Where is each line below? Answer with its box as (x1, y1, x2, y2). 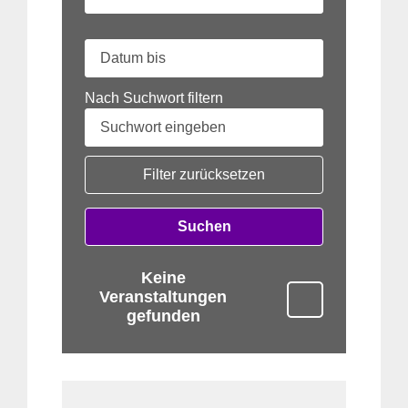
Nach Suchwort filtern (85, 89, 223, 106)
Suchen (177, 218, 231, 234)
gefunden (126, 306, 200, 325)
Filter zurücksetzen (143, 166, 265, 182)
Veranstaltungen (99, 287, 227, 306)
